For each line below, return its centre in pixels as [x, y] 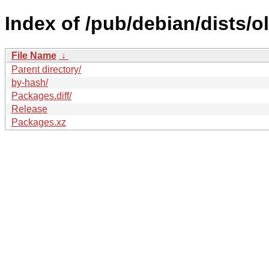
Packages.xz [39, 122]
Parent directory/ [46, 69]
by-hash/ [30, 82]
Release [29, 109]
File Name [34, 55]
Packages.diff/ [41, 95]
